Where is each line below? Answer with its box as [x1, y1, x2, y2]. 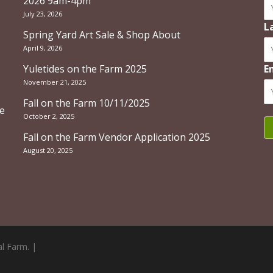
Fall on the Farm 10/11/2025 [23, 96, 150, 110]
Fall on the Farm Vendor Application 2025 [23, 130, 210, 144]
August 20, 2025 [23, 146, 73, 155]
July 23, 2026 [23, 9, 62, 18]
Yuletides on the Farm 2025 [23, 62, 147, 76]
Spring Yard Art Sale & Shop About [23, 28, 180, 41]
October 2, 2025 [23, 112, 74, 121]
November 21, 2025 [23, 77, 86, 87]
